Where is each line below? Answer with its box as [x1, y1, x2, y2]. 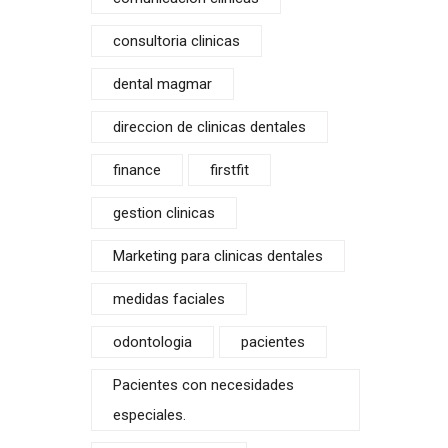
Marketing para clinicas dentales [113, 247, 323, 265]
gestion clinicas [113, 204, 215, 222]
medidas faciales [113, 290, 225, 308]
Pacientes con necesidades [113, 376, 294, 394]
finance [113, 161, 161, 179]
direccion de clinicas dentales [113, 118, 306, 136]
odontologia [113, 333, 192, 351]
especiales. [113, 406, 186, 424]
